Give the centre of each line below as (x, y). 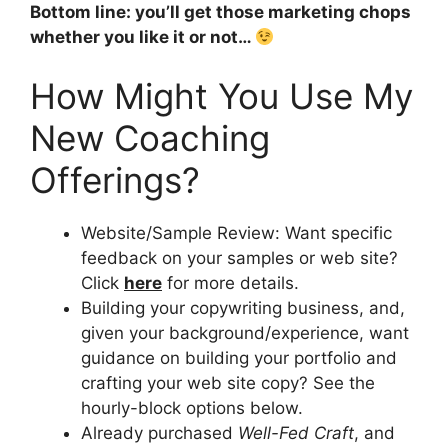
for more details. (230, 283)
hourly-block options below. (192, 408)
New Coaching (150, 138)
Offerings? (115, 180)
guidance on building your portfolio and (239, 358)
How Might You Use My (221, 96)
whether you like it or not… (142, 36)
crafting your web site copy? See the (228, 383)
